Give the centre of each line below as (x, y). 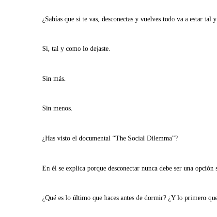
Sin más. (54, 78)
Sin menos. (57, 108)
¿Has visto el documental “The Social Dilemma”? (110, 138)
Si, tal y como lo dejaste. (76, 49)
